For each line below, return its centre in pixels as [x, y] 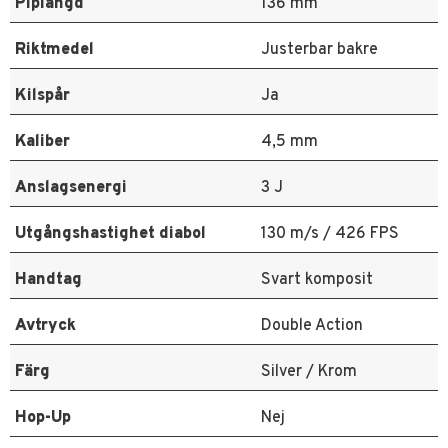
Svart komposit [317, 280]
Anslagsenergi [71, 188]
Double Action [312, 326]
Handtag [48, 280]
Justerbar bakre [319, 50]
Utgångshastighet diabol [110, 234]
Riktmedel [54, 50]
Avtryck [45, 326]
